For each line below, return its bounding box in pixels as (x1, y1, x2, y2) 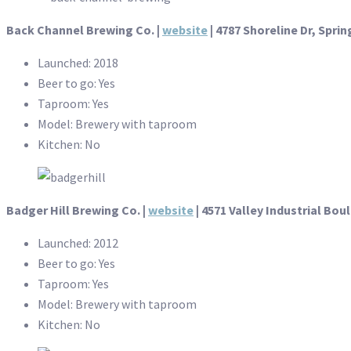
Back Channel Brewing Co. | (6, 22, 162, 38)
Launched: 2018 (38, 55, 118, 71)
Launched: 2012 (38, 235, 118, 251)
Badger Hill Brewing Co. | (6, 202, 148, 219)
